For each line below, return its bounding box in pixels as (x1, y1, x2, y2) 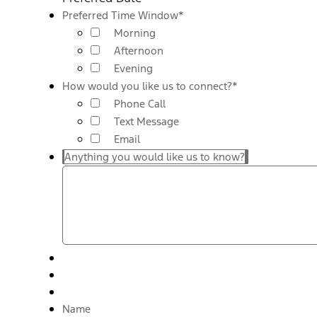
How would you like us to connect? (62, 79, 232, 93)
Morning (114, 25, 156, 40)
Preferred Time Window (62, 8, 178, 22)
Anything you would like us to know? (64, 149, 245, 163)
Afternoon (114, 43, 163, 57)
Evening (114, 61, 153, 75)
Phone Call (114, 96, 166, 110)
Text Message (114, 114, 179, 128)
